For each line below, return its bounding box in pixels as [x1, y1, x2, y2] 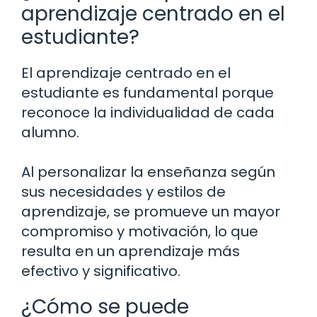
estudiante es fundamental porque [21, 83, 274, 103]
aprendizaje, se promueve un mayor [21, 202, 280, 222]
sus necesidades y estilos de [21, 182, 226, 202]
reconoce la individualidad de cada [21, 103, 275, 123]
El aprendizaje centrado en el [21, 63, 231, 83]
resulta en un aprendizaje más [21, 241, 240, 262]
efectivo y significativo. [21, 261, 180, 282]
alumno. [21, 122, 79, 143]
